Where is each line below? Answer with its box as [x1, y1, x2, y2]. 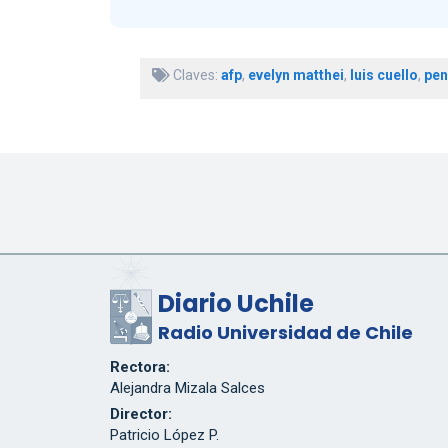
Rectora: [109, 358, 170, 377]
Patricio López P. [109, 426, 219, 445]
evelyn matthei [247, 67, 344, 84]
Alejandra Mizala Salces [109, 379, 265, 398]
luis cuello [349, 67, 418, 84]
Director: [109, 405, 172, 424]
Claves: [169, 67, 221, 84]
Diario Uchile [157, 287, 314, 321]
